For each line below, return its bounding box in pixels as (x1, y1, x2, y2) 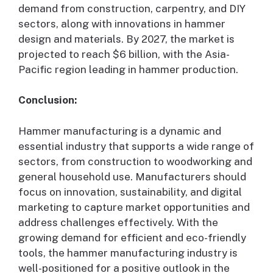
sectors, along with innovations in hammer (18, 17, 225, 30)
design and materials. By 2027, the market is (18, 32, 235, 45)
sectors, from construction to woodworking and (18, 155, 252, 168)
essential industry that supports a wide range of (18, 140, 254, 152)
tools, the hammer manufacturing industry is (18, 246, 238, 259)
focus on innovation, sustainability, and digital (18, 185, 242, 198)
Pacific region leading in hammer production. (18, 63, 238, 76)
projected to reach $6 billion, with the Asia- (18, 48, 230, 60)
